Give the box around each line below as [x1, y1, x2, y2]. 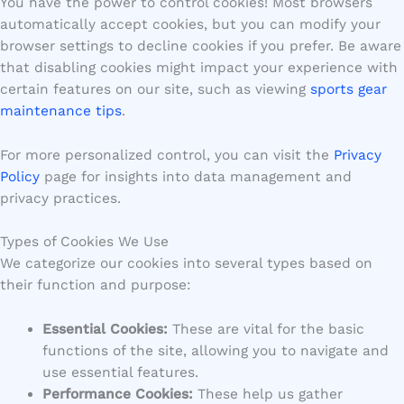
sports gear [310, 80, 387, 97]
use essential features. [41, 364, 198, 381]
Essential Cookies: [41, 321, 168, 338]
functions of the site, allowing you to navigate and [41, 343, 389, 360]
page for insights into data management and [40, 168, 352, 185]
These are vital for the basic [167, 321, 364, 338]
